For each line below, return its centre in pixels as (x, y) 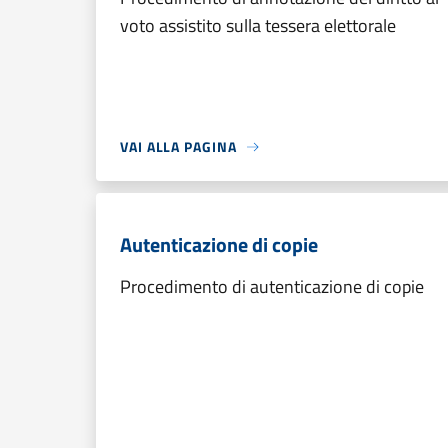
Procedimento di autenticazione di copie (272, 286)
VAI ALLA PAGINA (178, 146)
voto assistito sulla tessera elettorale (258, 25)
